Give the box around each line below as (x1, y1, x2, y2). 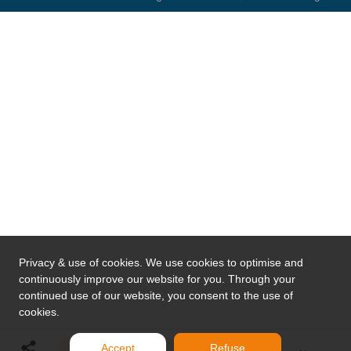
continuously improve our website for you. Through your (19, 273, 295, 285)
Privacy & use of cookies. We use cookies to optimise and (19, 256, 303, 269)
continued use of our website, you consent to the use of (19, 289, 293, 302)
